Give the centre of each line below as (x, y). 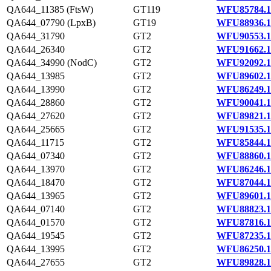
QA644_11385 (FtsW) (50, 9)
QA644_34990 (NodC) (52, 63)
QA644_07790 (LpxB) (51, 23)
